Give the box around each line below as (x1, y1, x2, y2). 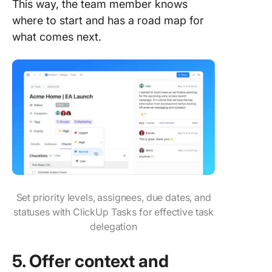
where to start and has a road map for (12, 14, 204, 27)
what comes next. (12, 30, 104, 43)
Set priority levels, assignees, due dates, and (16, 191, 211, 203)
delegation (90, 220, 137, 233)
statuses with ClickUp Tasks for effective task (13, 206, 214, 218)
